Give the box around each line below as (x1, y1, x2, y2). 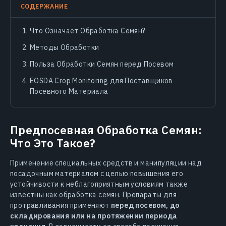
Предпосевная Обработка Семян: (10, 122, 202, 137)
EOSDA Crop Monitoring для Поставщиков (30, 76, 173, 85)
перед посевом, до (111, 200, 180, 210)
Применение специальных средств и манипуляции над (10, 158, 202, 167)
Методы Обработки (30, 42, 99, 52)
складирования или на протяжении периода (10, 211, 178, 220)
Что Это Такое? (10, 135, 96, 150)
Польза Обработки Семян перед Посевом (30, 59, 174, 69)
